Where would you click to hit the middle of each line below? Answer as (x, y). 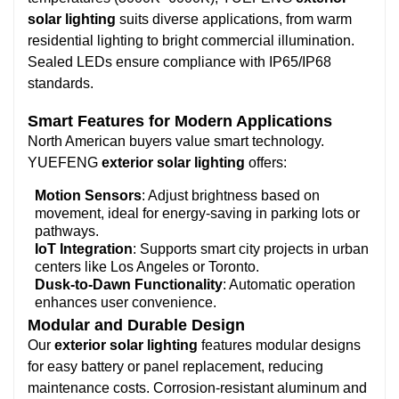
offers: (266, 162)
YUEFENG (65, 162)
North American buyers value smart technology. (176, 141)
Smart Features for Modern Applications (180, 121)
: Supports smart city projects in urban (251, 248)
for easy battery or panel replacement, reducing (175, 366)
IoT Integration (84, 248)
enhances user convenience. (126, 302)
